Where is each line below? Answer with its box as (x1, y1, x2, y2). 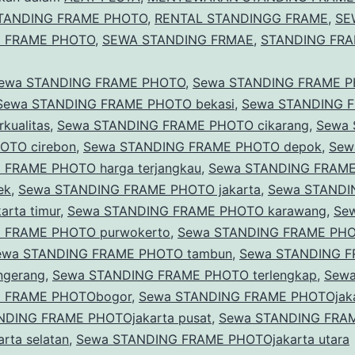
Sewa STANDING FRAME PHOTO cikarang (57, 117, 309, 134)
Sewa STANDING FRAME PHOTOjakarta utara (76, 331, 349, 348)
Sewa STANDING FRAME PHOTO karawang (67, 203, 326, 219)
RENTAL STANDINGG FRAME (155, 10, 328, 27)
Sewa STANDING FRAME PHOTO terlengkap (52, 267, 317, 284)
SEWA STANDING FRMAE (102, 32, 254, 48)
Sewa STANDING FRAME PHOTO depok (83, 139, 322, 155)
